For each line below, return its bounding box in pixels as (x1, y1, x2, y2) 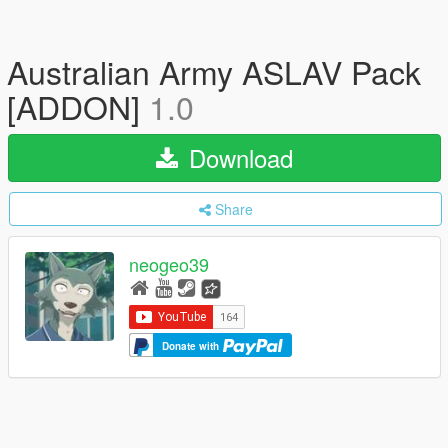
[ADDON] (7, 83, 149, 129)
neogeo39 (129, 251, 209, 278)
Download (182, 140, 293, 175)
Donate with (162, 338, 222, 353)
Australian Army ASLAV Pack (7, 48, 421, 94)
